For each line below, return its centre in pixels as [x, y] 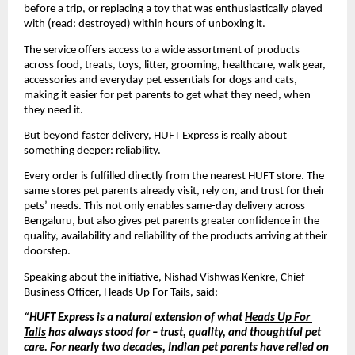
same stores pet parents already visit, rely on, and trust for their [174, 192]
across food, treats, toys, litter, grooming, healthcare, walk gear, [175, 65]
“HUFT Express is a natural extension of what [134, 319]
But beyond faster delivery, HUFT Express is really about [155, 136]
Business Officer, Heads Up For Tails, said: [121, 292]
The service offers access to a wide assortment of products [162, 50]
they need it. [53, 110]
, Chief [290, 277]
